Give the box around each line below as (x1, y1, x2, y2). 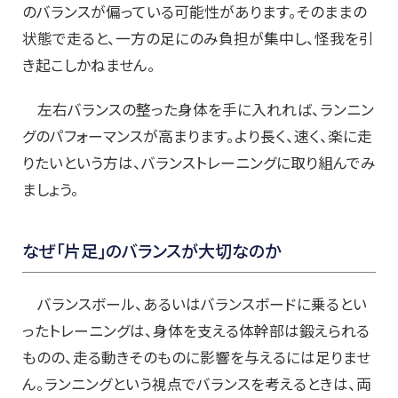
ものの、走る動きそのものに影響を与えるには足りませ (22, 346, 370, 369)
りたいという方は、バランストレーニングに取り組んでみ (22, 152, 376, 174)
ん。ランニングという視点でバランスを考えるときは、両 (22, 373, 371, 395)
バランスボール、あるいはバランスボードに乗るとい (22, 293, 367, 315)
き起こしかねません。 (22, 54, 155, 76)
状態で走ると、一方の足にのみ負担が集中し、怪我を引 (22, 28, 374, 50)
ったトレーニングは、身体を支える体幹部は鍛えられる (22, 320, 370, 342)
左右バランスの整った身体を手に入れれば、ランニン (22, 99, 374, 121)
